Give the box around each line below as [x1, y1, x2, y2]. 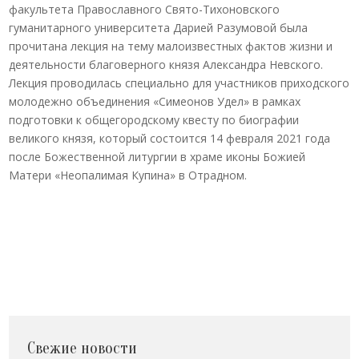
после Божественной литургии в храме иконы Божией [9, 149, 306, 164]
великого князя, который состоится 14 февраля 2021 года [9, 131, 331, 146]
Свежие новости [27, 338, 138, 357]
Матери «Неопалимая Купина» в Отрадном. [9, 167, 248, 183]
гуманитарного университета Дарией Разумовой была [9, 20, 309, 35]
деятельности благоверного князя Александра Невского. [9, 57, 324, 72]
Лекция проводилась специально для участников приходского [9, 75, 350, 91]
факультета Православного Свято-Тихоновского [9, 2, 280, 17]
